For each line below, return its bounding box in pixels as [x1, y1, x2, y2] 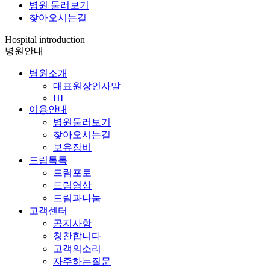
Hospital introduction [5, 34, 85, 45]
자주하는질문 [53, 256, 111, 266]
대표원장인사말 [53, 80, 121, 91]
